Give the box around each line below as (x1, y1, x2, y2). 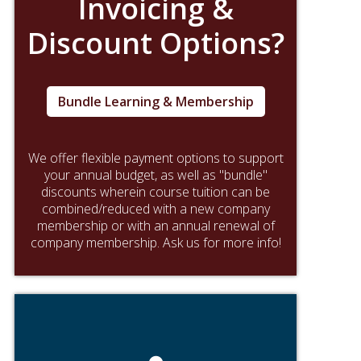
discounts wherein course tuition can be (41, 183, 270, 201)
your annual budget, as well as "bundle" (44, 166, 268, 184)
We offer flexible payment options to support (27, 149, 284, 167)
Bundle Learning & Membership (57, 93, 254, 110)
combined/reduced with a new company (41, 200, 270, 218)
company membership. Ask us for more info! (30, 234, 281, 251)
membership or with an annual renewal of (36, 217, 275, 234)
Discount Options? (27, 23, 284, 63)
